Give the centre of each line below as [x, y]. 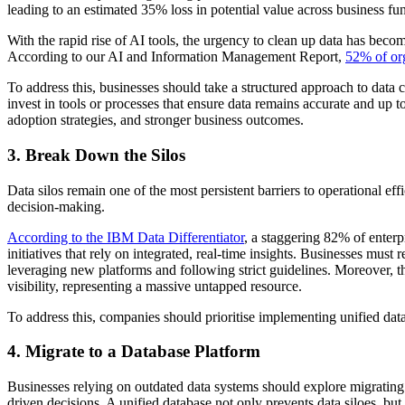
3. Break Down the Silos [96, 155]
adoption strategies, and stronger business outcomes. [155, 120]
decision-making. [56, 206]
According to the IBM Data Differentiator [126, 237]
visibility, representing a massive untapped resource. [155, 286]
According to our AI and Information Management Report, [176, 57]
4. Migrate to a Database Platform [134, 352]
